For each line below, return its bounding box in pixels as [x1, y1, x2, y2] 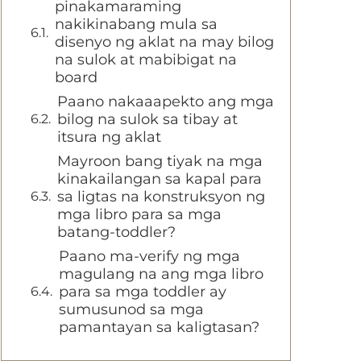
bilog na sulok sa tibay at [57, 110, 238, 128]
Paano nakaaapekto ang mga [57, 93, 274, 110]
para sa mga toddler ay [59, 283, 226, 301]
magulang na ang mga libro [59, 265, 263, 283]
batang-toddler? [57, 223, 176, 241]
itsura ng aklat [57, 128, 161, 146]
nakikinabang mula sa [55, 15, 218, 33]
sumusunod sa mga [59, 301, 204, 318]
